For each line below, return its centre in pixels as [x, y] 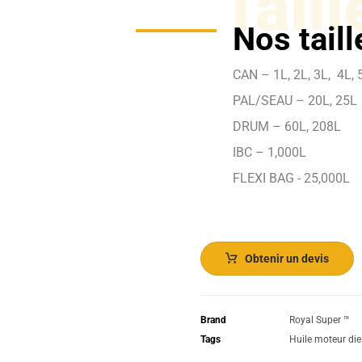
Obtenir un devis [287, 259]
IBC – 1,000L [270, 153]
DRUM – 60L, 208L [287, 127]
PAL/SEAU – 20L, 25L [295, 101]
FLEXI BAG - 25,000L [292, 179]
